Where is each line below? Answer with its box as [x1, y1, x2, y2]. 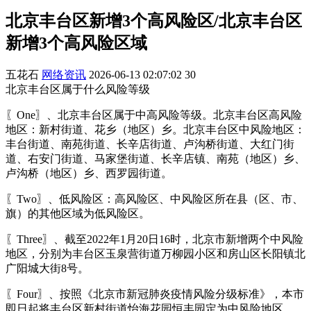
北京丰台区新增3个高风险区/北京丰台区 [6, 11, 302, 30]
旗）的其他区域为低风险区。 [6, 207, 150, 219]
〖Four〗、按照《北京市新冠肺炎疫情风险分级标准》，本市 [6, 287, 304, 300]
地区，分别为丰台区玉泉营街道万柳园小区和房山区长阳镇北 [6, 247, 305, 260]
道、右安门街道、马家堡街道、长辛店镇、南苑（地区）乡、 [6, 152, 305, 165]
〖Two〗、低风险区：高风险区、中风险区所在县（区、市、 [6, 192, 303, 205]
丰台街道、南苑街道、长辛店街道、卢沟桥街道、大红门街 [6, 137, 294, 150]
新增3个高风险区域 [6, 33, 147, 52]
